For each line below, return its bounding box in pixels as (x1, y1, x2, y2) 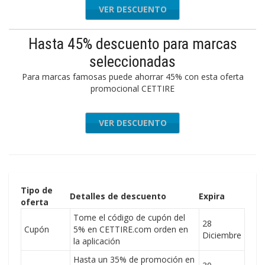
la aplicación (73, 235, 120, 247)
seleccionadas (89, 53, 176, 70)
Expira (199, 190, 225, 202)
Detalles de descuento (70, 190, 166, 202)
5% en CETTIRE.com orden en (73, 224, 188, 235)
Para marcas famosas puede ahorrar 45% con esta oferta (21, 71, 244, 82)
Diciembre (202, 230, 241, 241)
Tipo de (21, 185, 53, 196)
